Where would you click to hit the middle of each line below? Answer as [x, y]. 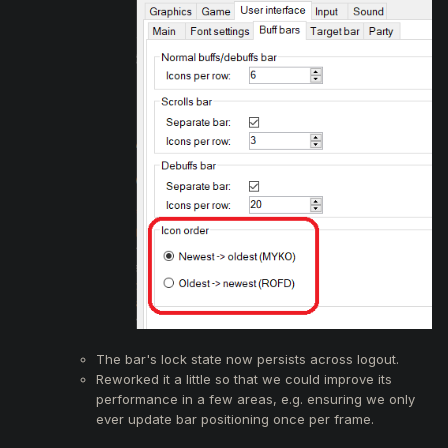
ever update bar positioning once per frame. [235, 418]
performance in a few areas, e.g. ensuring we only [255, 398]
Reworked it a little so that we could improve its [244, 378]
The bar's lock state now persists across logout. [247, 358]
